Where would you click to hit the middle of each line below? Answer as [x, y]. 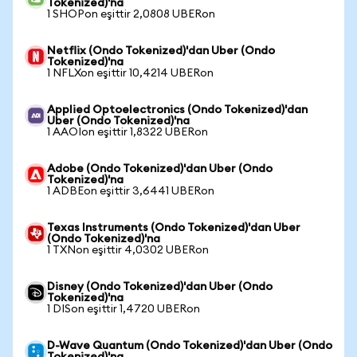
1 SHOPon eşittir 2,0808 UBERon [131, 14]
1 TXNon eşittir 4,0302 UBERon [128, 250]
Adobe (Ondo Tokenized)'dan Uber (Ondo [160, 169]
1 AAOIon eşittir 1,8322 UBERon [127, 132]
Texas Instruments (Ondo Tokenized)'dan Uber [174, 228]
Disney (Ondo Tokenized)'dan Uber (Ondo [160, 287]
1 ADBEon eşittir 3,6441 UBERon [131, 191]
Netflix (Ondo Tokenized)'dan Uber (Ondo [161, 51]
